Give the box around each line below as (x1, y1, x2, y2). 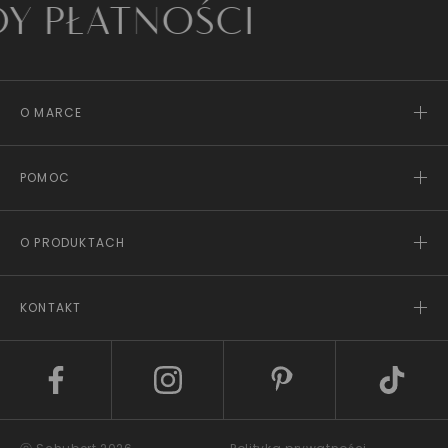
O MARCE (20, 104, 83, 121)
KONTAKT (20, 299, 82, 316)
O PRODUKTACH (20, 234, 126, 251)
